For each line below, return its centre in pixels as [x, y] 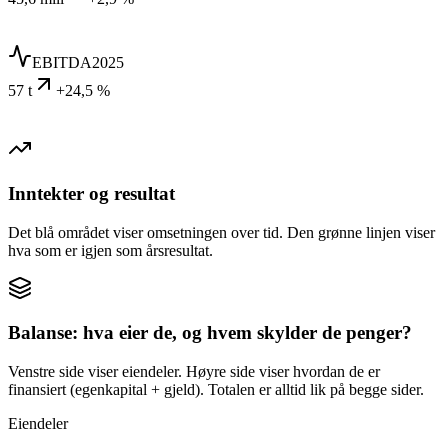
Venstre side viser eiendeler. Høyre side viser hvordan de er [194, 372]
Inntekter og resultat [91, 194]
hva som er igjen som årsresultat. [110, 250]
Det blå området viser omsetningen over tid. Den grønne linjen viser [221, 232]
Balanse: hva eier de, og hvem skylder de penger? [210, 333]
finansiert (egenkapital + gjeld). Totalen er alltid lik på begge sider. [216, 390]
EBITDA [62, 63]
